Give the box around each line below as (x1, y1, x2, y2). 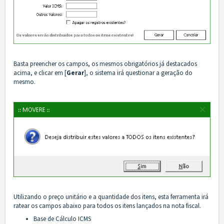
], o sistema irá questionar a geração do (84, 68, 192, 77)
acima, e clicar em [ (13, 68, 66, 77)
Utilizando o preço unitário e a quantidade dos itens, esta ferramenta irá (13, 192, 208, 201)
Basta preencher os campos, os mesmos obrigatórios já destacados (13, 59, 197, 68)
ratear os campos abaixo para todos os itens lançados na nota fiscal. (13, 201, 201, 210)
